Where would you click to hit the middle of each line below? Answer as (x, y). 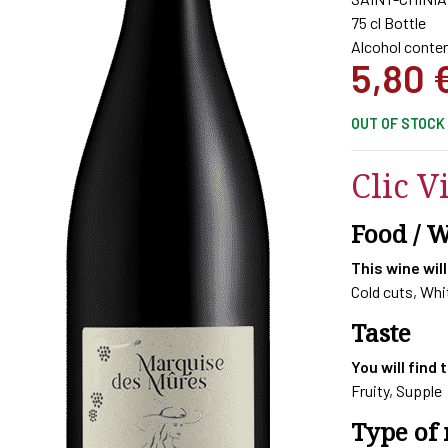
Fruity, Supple (396, 390)
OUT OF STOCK (398, 123)
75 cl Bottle (388, 22)
